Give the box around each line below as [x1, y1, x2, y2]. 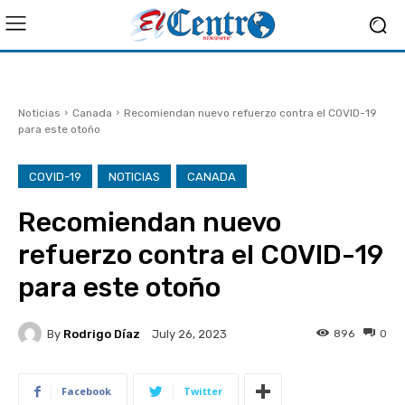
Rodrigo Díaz [63, 326, 140, 341]
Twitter [184, 384, 222, 398]
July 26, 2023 [152, 327, 227, 342]
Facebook [61, 384, 111, 398]
